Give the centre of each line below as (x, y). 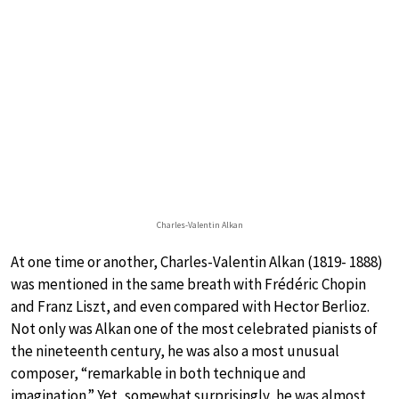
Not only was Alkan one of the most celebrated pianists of (194, 328)
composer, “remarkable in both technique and (159, 373)
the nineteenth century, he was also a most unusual (175, 350)
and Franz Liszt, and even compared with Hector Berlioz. (190, 306)
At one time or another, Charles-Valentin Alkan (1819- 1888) (197, 261)
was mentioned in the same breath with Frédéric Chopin (188, 284)
